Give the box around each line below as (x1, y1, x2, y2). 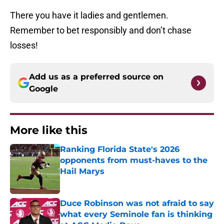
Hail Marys (60, 166, 104, 176)
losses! (10, 40, 38, 51)
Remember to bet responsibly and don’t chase (10, 25, 191, 36)
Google (29, 84, 58, 94)
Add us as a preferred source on (29, 72, 163, 82)
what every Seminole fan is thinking (60, 209, 212, 219)
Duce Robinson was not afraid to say (60, 198, 214, 208)
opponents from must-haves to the (60, 155, 207, 165)
